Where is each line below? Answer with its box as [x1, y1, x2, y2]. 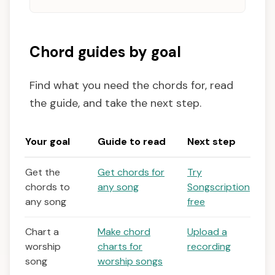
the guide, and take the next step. [29, 96, 201, 111]
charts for [98, 240, 142, 254]
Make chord [98, 225, 150, 239]
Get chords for [98, 166, 165, 179]
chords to [25, 180, 70, 194]
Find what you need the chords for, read [29, 78, 233, 93]
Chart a [25, 225, 59, 239]
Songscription [187, 180, 250, 194]
